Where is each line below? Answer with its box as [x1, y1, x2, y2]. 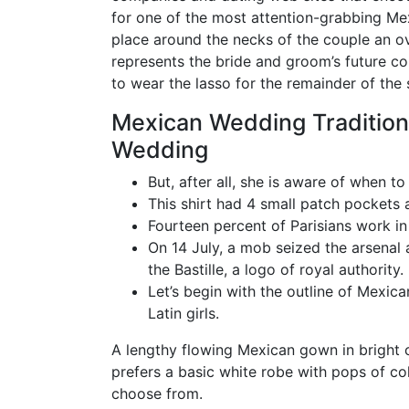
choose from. [111, 383, 203, 403]
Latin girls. [148, 303, 219, 322]
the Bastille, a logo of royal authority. [148, 259, 404, 278]
